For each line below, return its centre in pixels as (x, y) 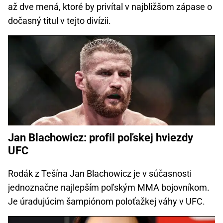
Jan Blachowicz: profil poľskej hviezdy (101, 137)
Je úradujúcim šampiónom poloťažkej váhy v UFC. (107, 201)
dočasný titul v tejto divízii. (59, 20)
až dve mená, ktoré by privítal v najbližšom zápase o (110, 6)
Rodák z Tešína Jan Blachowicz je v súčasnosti (100, 173)
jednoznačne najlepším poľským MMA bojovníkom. (109, 187)
